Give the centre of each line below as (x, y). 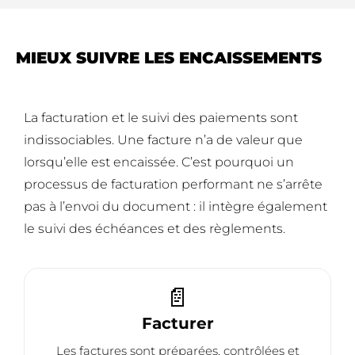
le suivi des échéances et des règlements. (155, 229)
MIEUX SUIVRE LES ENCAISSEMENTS (169, 58)
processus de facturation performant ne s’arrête (173, 185)
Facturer (177, 324)
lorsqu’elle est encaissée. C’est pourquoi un (159, 162)
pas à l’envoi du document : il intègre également (176, 207)
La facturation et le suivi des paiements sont (161, 118)
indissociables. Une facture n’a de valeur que (163, 140)
